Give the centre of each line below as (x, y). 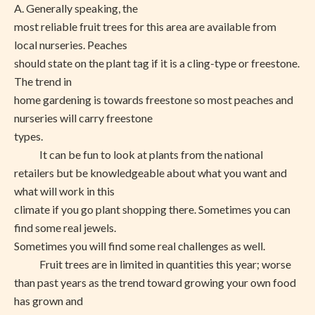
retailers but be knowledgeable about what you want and (150, 173)
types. (28, 136)
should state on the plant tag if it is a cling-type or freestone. (157, 63)
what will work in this (64, 191)
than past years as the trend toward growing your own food (155, 282)
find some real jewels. (65, 227)
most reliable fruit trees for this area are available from (145, 26)
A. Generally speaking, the (76, 8)
